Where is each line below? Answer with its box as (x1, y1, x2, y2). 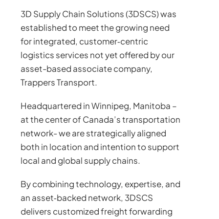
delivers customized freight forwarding (21, 206, 173, 217)
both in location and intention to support (21, 141, 180, 152)
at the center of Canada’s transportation (21, 114, 181, 125)
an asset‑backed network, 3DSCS (21, 192, 153, 203)
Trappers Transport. (21, 77, 98, 88)
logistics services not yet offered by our (21, 49, 175, 60)
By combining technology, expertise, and (21, 178, 181, 189)
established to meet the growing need (21, 22, 170, 33)
